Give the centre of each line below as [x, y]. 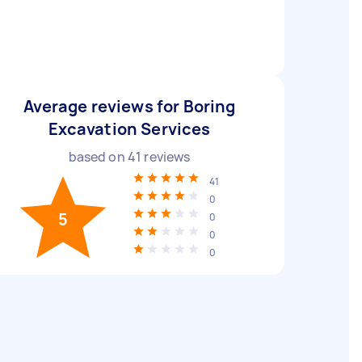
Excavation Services [129, 129]
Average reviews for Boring [129, 106]
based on [98, 157]
